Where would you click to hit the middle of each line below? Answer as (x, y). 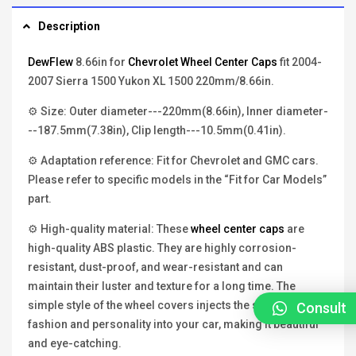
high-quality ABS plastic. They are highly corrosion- (162, 248)
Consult (321, 308)
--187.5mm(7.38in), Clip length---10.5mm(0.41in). (157, 131)
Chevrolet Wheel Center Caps (203, 62)
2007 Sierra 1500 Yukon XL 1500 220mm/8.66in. (151, 81)
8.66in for (101, 62)
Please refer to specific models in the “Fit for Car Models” (177, 180)
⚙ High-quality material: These (108, 229)
